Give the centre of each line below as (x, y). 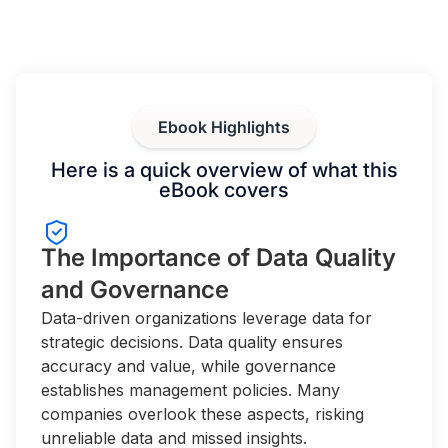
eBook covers (224, 190)
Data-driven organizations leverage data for (206, 318)
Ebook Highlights (224, 127)
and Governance (135, 289)
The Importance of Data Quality (218, 257)
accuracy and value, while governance (188, 366)
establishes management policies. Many (190, 390)
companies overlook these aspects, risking (202, 414)
